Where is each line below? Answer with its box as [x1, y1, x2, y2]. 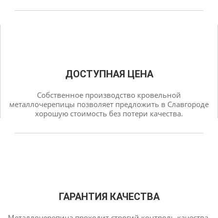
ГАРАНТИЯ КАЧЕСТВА [58, 191, 160, 202]
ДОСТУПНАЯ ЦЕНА [65, 68, 153, 80]
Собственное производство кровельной [37, 90, 181, 100]
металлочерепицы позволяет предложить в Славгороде [9, 99, 209, 109]
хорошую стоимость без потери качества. [35, 109, 183, 118]
